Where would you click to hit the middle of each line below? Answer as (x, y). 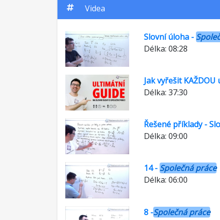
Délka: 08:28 (166, 49)
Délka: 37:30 (166, 93)
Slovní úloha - (170, 37)
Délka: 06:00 (166, 180)
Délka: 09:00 (166, 136)
